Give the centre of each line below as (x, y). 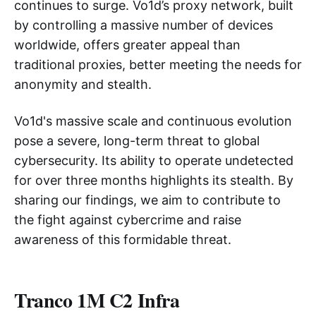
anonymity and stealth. (83, 84)
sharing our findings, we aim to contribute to (147, 200)
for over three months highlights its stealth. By (154, 180)
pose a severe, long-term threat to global (137, 140)
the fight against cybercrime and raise (128, 219)
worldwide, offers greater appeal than (127, 44)
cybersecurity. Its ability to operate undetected (154, 160)
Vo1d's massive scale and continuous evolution (153, 121)
